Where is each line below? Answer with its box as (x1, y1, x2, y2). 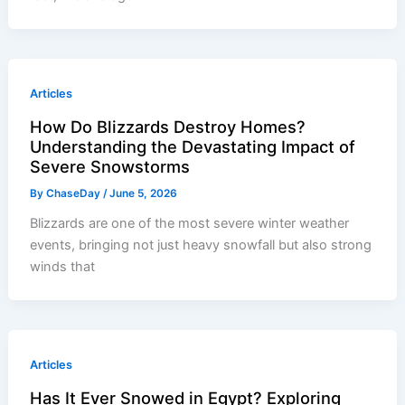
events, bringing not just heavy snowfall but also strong (30, 237, 372, 254)
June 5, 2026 (109, 187, 178, 201)
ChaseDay (46, 187, 104, 201)
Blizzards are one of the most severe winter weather (30, 215, 350, 232)
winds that (30, 259, 96, 276)
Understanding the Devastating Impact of (30, 137, 356, 157)
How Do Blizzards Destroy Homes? (30, 117, 306, 137)
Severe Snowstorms (30, 156, 191, 177)
